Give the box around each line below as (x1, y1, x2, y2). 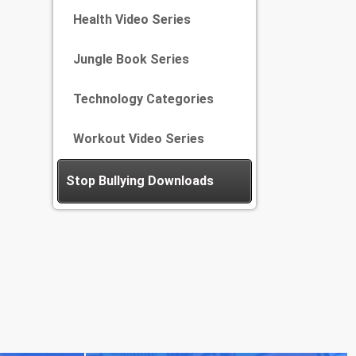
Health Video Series (73, 12, 191, 27)
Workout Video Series (73, 131, 204, 146)
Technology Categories (73, 91, 214, 106)
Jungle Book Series (73, 52, 189, 67)
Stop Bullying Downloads (66, 173, 214, 188)
